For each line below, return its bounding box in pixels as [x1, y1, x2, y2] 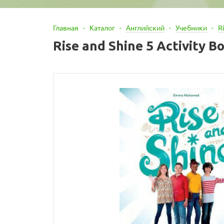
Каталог [89, 23, 115, 32]
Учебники [175, 23, 207, 32]
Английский [126, 23, 164, 32]
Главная [53, 23, 78, 32]
